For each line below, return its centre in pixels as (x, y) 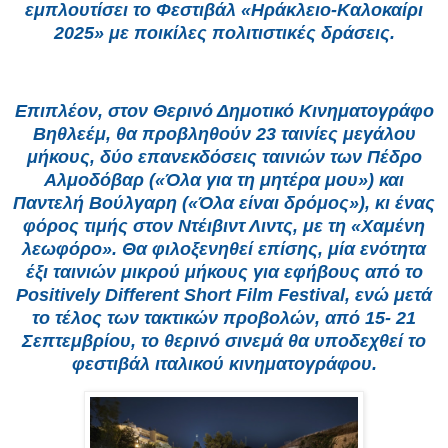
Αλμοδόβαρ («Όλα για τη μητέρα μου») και (224, 179)
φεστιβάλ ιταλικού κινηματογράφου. (224, 363)
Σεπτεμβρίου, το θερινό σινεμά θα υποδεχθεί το (224, 340)
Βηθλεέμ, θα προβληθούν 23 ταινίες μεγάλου (224, 133)
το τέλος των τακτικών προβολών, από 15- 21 (224, 317)
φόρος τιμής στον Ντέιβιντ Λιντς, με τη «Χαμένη (224, 225)
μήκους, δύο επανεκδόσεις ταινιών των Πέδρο (224, 156)
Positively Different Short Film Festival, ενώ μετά (224, 294)
